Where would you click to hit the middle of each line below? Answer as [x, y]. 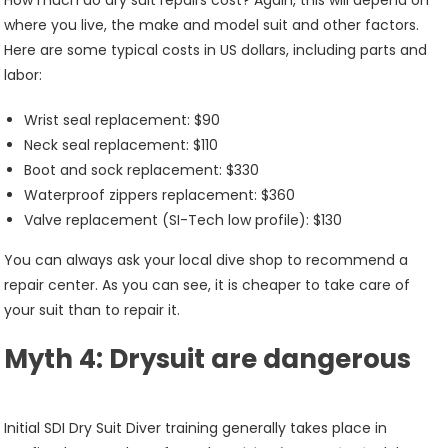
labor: [23, 75]
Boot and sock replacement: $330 [142, 170]
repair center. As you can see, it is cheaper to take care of [207, 285]
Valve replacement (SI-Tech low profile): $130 [183, 220]
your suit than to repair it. [92, 310]
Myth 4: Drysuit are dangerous [211, 359]
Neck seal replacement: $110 [121, 145]
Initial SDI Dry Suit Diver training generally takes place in [196, 428]
